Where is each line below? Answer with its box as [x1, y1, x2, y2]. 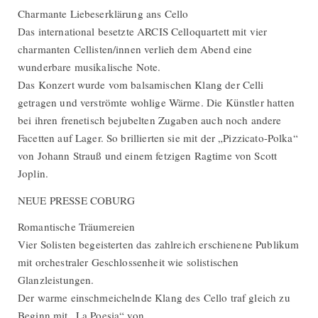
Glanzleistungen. [18, 273, 94, 287]
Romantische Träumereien [18, 219, 136, 234]
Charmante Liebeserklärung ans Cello [18, 6, 189, 21]
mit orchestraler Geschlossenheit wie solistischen [18, 255, 239, 270]
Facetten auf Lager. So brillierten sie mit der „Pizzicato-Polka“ [18, 130, 298, 145]
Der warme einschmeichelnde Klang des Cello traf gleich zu [18, 290, 290, 305]
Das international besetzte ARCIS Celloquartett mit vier [18, 23, 268, 38]
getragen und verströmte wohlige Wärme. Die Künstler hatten [18, 94, 295, 109]
